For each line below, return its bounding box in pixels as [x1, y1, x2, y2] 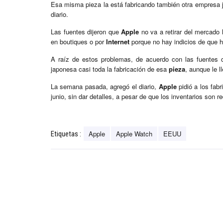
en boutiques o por [51, 37, 106, 47]
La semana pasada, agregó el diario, [51, 82, 159, 92]
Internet [106, 37, 129, 47]
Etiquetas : [51, 129, 81, 139]
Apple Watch [116, 129, 152, 139]
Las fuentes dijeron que [51, 27, 121, 37]
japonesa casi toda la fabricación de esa [51, 64, 169, 74]
